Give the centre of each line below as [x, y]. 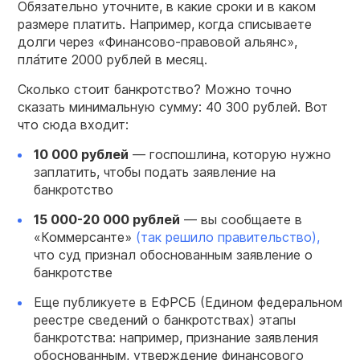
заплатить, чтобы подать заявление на [155, 172]
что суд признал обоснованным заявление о [173, 255]
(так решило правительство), [226, 237]
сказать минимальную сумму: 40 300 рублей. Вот [173, 107]
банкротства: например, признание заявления [176, 338]
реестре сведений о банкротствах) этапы [165, 320]
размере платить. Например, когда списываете [165, 25]
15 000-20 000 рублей [107, 220]
